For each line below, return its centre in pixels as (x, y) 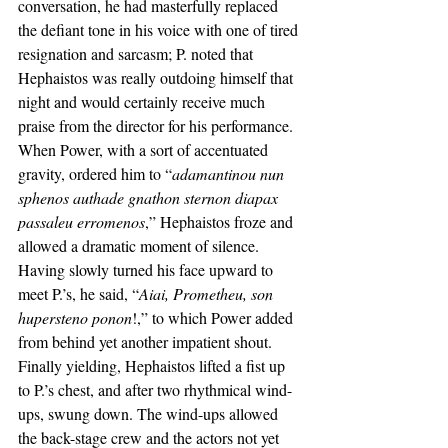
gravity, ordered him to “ (95, 173)
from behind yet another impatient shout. (147, 341)
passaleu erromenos (81, 221)
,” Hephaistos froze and (221, 221)
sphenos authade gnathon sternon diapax (150, 197)
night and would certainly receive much (143, 101)
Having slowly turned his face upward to (147, 269)
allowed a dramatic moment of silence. (140, 245)
